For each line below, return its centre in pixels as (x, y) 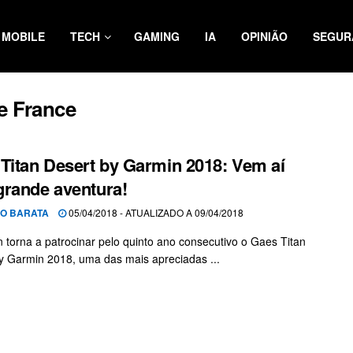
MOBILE (23, 36)
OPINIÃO (264, 36)
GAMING (157, 36)
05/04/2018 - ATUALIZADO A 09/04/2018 (155, 212)
